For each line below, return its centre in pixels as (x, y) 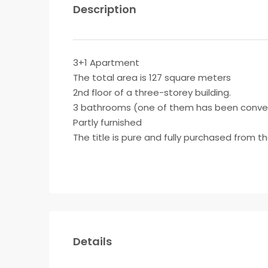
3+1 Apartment (106, 63)
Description (105, 9)
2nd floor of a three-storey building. (152, 92)
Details (92, 241)
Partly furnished (107, 122)
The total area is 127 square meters (152, 77)
